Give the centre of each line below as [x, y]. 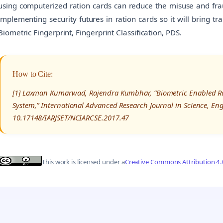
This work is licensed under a [83, 162]
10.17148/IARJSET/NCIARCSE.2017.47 [71, 117]
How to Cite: [33, 74]
